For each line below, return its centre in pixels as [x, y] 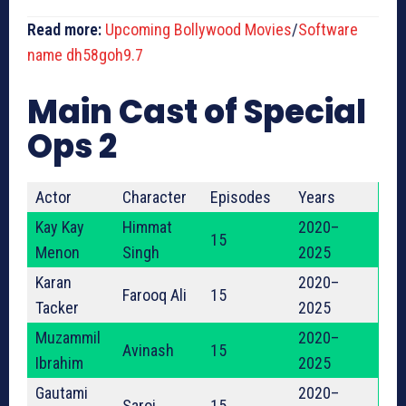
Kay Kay [60, 227]
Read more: [64, 30]
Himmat [147, 227]
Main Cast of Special [197, 112]
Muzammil [68, 338]
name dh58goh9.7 [85, 55]
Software [328, 30]
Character [155, 198]
